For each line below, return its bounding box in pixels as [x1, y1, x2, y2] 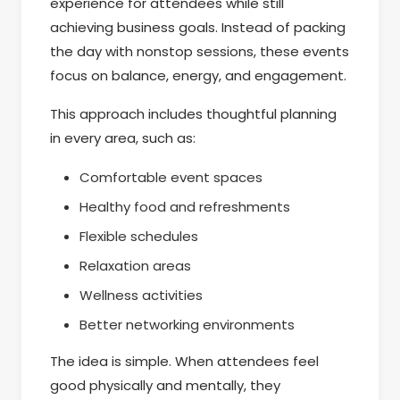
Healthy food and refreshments [79, 196, 291, 216]
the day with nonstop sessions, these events [50, 41, 349, 61]
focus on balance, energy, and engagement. [50, 65, 346, 85]
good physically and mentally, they [50, 376, 280, 396]
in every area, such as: [50, 129, 196, 148]
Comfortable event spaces [79, 167, 263, 187]
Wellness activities [79, 285, 204, 304]
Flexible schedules [79, 226, 199, 246]
